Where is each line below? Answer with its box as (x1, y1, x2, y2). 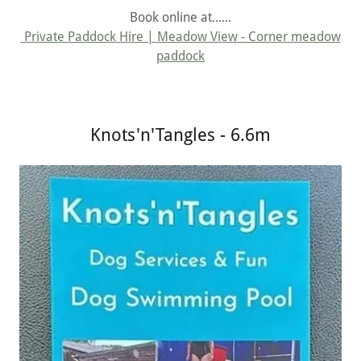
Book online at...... (130, 9, 231, 25)
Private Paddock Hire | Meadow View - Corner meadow (23, 28, 341, 44)
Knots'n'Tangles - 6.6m (90, 124, 271, 145)
